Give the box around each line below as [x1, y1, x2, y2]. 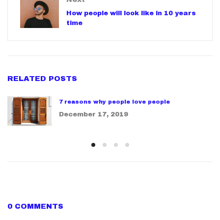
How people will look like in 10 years [66, 9, 196, 17]
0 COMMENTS [7, 202, 63, 210]
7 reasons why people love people [59, 98, 170, 105]
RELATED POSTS [7, 74, 77, 82]
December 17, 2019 [59, 111, 128, 118]
